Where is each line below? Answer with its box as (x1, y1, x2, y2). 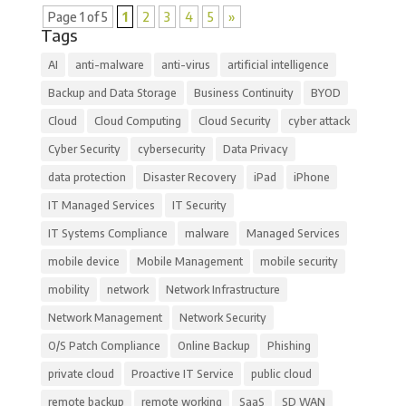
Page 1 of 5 (47, 8, 108, 24)
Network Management (47, 310, 162, 324)
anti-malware (74, 57, 144, 72)
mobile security (259, 254, 338, 268)
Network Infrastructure (165, 282, 280, 296)
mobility (47, 282, 90, 296)
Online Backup (177, 338, 250, 353)
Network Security (179, 310, 266, 324)
